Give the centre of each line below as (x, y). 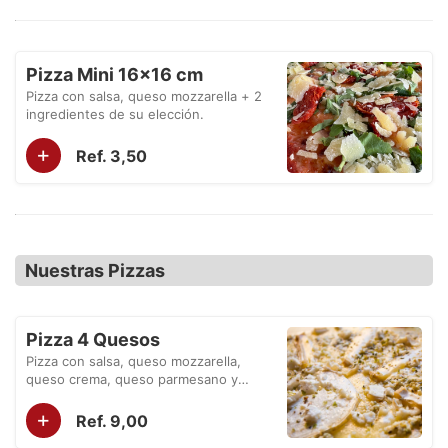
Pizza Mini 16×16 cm (114, 74)
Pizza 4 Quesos (93, 339)
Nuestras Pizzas (95, 270)
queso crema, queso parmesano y (132, 379)
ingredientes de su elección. (115, 114)
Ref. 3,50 (111, 155)
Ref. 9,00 (112, 420)
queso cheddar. (74, 397)
